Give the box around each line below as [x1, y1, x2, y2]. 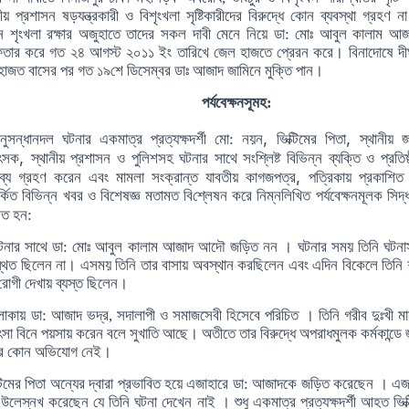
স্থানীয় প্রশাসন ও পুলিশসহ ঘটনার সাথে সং [30, 150, 257, 167]
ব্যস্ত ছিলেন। [56, 275, 128, 292]
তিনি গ [313, 307, 351, 324]
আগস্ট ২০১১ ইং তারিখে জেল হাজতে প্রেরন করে [84, 44, 334, 61]
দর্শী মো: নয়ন [189, 131, 263, 148]
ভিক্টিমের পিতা [277, 131, 346, 148]
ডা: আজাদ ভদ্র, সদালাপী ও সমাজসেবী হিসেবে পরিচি [30, 307, 291, 324]
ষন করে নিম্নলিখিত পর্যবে [212, 187, 341, 204]
